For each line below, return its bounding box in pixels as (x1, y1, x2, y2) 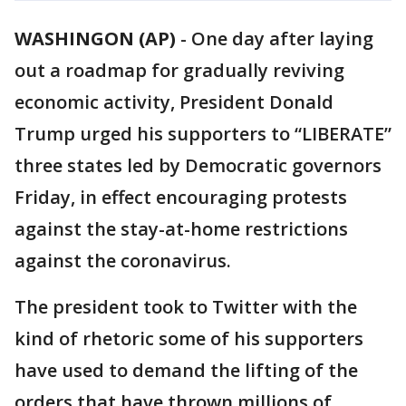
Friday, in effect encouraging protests (14, 185, 347, 209)
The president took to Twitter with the (14, 295, 357, 319)
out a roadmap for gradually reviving (14, 58, 344, 82)
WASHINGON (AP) (14, 26, 176, 51)
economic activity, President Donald (14, 90, 333, 114)
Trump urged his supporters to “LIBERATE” (14, 121, 391, 146)
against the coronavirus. (14, 248, 231, 273)
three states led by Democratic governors (14, 153, 382, 178)
